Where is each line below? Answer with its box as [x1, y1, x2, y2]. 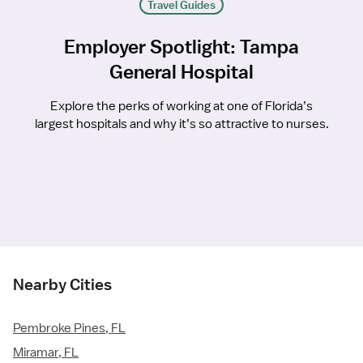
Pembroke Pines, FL [13, 320, 126, 337]
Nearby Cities [13, 275, 112, 295]
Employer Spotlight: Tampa [64, 35, 299, 58]
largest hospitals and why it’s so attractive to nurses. [34, 116, 329, 133]
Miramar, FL [13, 344, 79, 361]
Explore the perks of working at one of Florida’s [50, 98, 313, 115]
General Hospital [109, 60, 254, 83]
